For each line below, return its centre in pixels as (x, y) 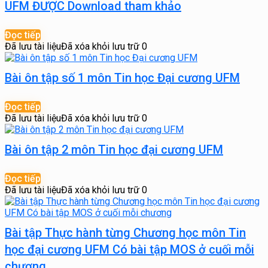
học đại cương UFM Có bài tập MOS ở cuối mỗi (130, 249)
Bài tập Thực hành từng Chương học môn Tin (125, 233)
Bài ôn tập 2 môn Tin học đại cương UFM (114, 150)
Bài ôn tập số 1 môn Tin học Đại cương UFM (122, 78)
